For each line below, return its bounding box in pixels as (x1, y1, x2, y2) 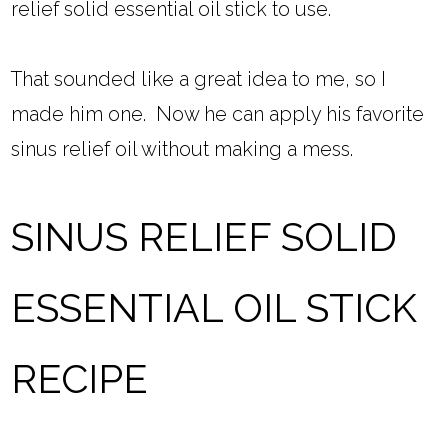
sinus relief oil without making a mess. (11, 137, 354, 162)
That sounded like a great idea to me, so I (11, 67, 387, 92)
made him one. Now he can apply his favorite (11, 102, 425, 127)
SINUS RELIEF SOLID (11, 214, 398, 261)
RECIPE (11, 356, 149, 403)
